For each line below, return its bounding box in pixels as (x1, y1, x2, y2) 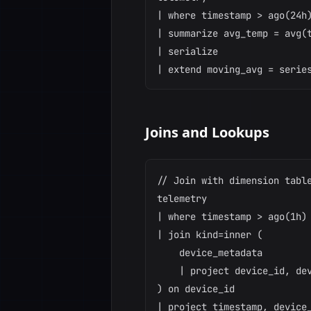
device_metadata (157, 246, 262, 259)
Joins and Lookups (145, 123, 269, 142)
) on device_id (157, 283, 235, 295)
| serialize (157, 45, 218, 58)
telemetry (157, 192, 207, 205)
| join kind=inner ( (157, 228, 262, 241)
